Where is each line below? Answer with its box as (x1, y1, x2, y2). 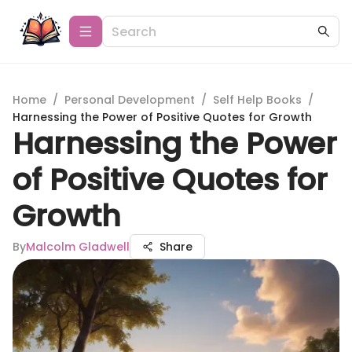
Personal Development (64, 92, 195, 108)
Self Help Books (213, 92, 302, 108)
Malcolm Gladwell (26, 239, 130, 255)
